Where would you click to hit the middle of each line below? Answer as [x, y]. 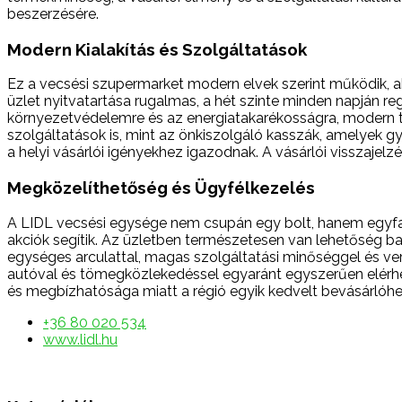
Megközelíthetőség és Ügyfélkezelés [161, 188]
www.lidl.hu [80, 339]
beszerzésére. [53, 14]
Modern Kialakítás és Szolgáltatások [157, 49]
